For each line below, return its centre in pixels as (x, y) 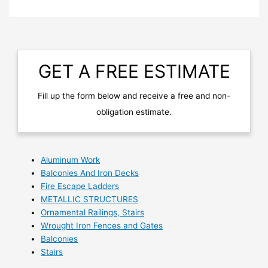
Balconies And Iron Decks (90, 173)
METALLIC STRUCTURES (89, 200)
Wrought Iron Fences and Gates (102, 226)
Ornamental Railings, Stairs (92, 213)
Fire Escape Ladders (80, 186)
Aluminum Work (70, 160)
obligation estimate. (134, 112)
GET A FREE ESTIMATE (134, 71)
